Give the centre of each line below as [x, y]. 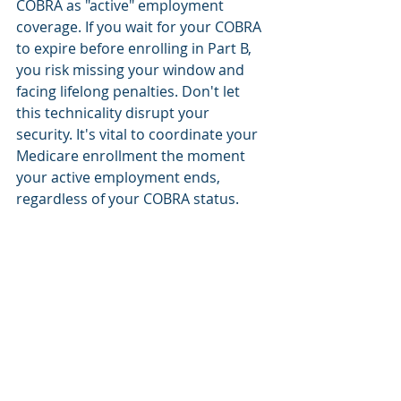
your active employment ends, [120, 177]
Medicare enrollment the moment [132, 156]
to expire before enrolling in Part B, [136, 48]
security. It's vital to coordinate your [139, 134]
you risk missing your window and [132, 70]
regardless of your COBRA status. [128, 199]
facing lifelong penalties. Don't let [130, 91]
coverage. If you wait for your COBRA [141, 27]
